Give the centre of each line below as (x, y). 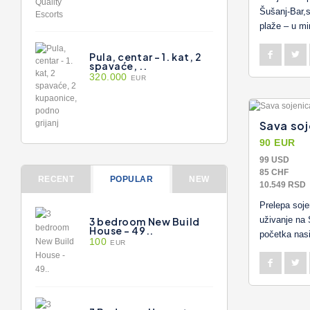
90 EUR (277, 142)
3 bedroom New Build (145, 221)
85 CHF (274, 172)
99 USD (274, 159)
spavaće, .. (118, 66)
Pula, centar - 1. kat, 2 (146, 57)
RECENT (56, 179)
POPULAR (131, 179)
